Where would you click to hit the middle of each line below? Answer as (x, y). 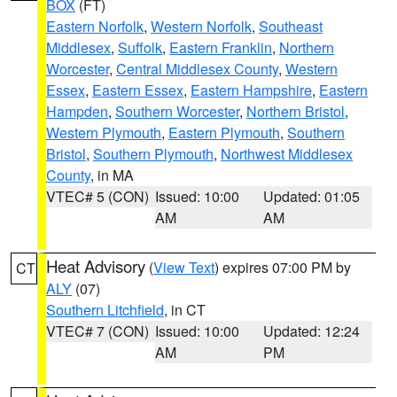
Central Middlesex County (197, 69)
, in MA (112, 175)
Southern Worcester (177, 111)
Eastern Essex (138, 90)
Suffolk (140, 47)
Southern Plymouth (153, 154)
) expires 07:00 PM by (283, 267)
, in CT (185, 310)
